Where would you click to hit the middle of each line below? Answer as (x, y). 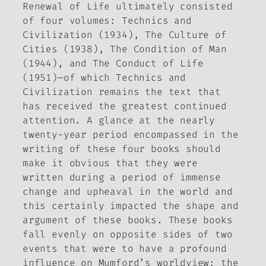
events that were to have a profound (125, 248)
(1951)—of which (69, 77)
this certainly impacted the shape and (131, 205)
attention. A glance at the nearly (119, 120)
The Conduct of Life (148, 63)
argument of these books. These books (128, 220)
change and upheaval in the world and (128, 191)
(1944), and (58, 63)
